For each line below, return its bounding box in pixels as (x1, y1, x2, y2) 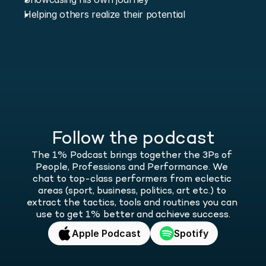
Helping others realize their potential (24, 8, 185, 20)
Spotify (174, 227, 208, 239)
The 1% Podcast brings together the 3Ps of (31, 150, 232, 161)
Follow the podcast (51, 129, 215, 150)
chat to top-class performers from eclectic (32, 174, 232, 185)
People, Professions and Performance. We (36, 162, 228, 173)
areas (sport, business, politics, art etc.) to (37, 186, 226, 197)
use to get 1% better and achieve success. (36, 210, 230, 221)
